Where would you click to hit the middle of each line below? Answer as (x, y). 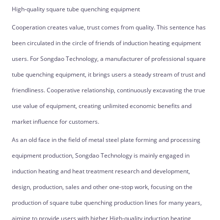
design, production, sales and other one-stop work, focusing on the (102, 187)
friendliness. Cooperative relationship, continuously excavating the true (108, 90)
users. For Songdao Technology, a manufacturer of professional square (109, 59)
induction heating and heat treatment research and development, (101, 171)
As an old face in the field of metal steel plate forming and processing (106, 140)
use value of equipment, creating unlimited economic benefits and (101, 106)
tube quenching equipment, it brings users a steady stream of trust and (108, 74)
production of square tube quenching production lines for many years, (107, 203)
